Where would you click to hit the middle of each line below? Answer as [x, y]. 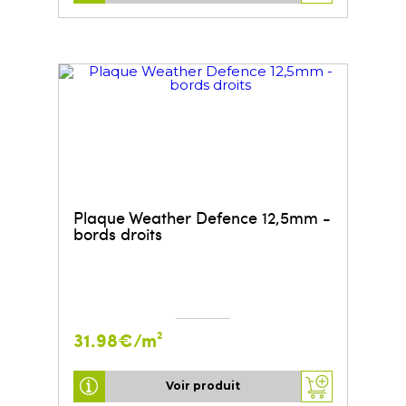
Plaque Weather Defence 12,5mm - [202, 217]
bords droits [117, 233]
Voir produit [203, 386]
